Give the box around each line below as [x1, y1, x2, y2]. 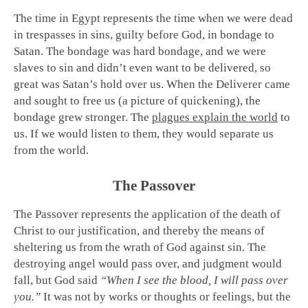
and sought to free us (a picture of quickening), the [14, 94, 261, 108]
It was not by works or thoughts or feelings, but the [41, 290, 291, 304]
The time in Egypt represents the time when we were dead [14, 12, 293, 25]
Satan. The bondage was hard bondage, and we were [14, 45, 266, 58]
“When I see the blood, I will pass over [98, 274, 288, 287]
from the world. [14, 144, 89, 157]
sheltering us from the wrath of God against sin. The [14, 241, 266, 254]
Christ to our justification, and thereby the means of [14, 224, 265, 238]
